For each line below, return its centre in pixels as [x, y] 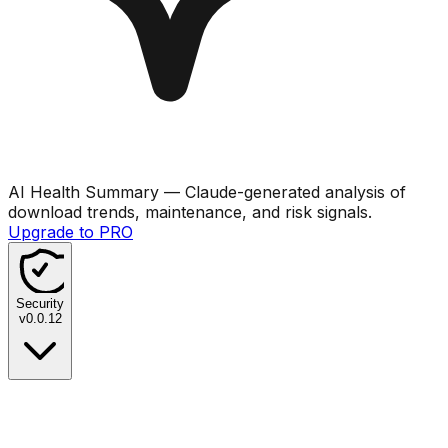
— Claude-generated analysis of [282, 191]
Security [40, 303]
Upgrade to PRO [70, 231]
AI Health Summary [83, 191]
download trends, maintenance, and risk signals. [190, 211]
